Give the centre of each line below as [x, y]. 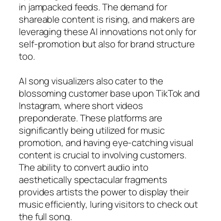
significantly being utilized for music [92, 130]
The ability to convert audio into [84, 167]
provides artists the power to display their [104, 192]
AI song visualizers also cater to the [91, 81]
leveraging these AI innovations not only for [108, 31]
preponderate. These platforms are [91, 118]
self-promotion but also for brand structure [107, 44]
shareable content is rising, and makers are [107, 19]
